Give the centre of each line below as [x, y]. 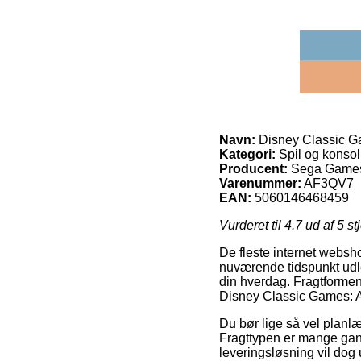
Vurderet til [252, 225]
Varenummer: [260, 183]
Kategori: [247, 154]
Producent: [253, 168]
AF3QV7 [329, 183]
